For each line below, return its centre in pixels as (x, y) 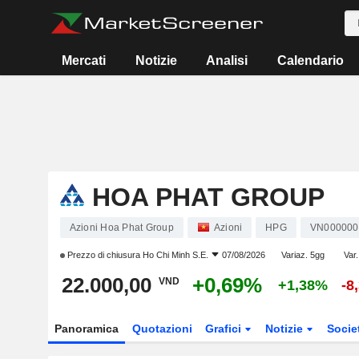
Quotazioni (162, 329)
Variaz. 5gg (303, 255)
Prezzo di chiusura (103, 255)
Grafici (225, 329)
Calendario (310, 61)
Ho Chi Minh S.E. (175, 255)
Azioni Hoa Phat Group (121, 228)
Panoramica (86, 329)
